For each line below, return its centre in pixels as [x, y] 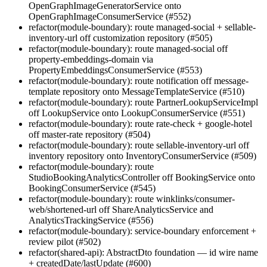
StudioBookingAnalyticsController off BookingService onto [142, 177]
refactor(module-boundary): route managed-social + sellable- [142, 27]
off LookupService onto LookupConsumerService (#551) [137, 113]
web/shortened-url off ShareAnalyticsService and [121, 209]
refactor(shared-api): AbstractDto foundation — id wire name [143, 252]
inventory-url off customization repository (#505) [120, 38]
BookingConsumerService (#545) [92, 188]
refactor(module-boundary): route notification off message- [139, 80]
